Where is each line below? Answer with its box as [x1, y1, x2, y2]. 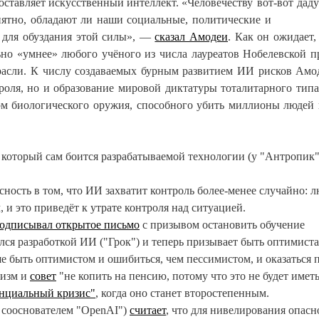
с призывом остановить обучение [140, 219, 305, 231]
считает [130, 304, 166, 316]
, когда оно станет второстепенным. [95, 287, 269, 299]
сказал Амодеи [155, 31, 229, 43]
